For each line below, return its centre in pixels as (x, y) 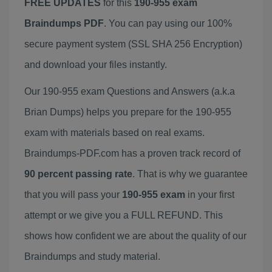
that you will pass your (73, 195)
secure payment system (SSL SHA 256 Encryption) (133, 44)
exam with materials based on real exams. (114, 133)
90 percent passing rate (78, 174)
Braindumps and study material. (92, 257)
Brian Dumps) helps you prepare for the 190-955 (128, 112)
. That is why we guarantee (190, 174)
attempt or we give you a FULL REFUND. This (124, 215)
